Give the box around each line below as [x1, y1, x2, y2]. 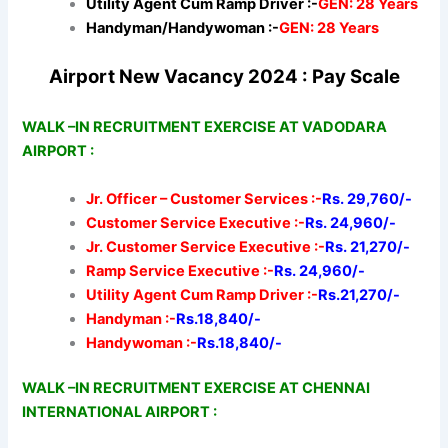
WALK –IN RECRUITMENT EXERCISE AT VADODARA [22, 118, 388, 137]
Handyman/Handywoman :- [86, 18, 280, 37]
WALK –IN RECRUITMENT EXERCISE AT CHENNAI [22, 379, 371, 398]
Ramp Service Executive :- [86, 261, 275, 280]
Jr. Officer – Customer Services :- [86, 189, 323, 208]
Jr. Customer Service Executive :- [86, 237, 326, 256]
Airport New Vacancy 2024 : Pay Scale [48, 64, 400, 88]
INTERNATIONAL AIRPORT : [22, 403, 218, 422]
